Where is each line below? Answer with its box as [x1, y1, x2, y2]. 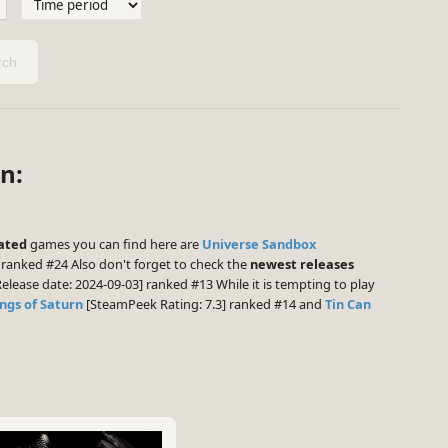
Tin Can [325, 295, 371, 314]
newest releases [250, 255, 354, 274]
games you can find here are [27, 235, 202, 254]
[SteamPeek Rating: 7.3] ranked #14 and [83, 295, 325, 314]
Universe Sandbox [202, 235, 316, 254]
